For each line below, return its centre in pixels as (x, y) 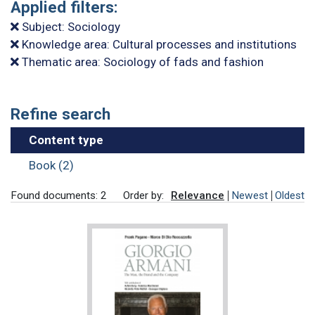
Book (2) (51, 165)
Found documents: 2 (59, 196)
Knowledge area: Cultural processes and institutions (158, 45)
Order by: (143, 196)
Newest (250, 196)
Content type (66, 140)
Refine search (60, 114)
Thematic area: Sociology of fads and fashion (141, 62)
